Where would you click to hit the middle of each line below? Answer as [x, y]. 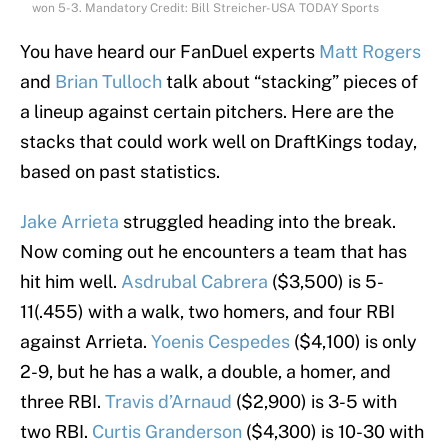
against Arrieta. [85, 342]
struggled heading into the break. [257, 222]
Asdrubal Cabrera [194, 282]
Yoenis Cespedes [220, 342]
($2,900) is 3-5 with [314, 402]
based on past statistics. [120, 172]
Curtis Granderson [167, 432]
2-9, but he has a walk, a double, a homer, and [205, 372]
